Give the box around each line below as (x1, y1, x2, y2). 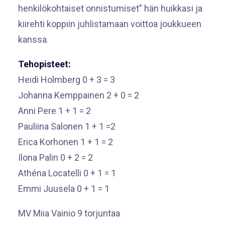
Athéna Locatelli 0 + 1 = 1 (18, 168, 116, 178)
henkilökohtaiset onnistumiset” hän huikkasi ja (18, 3, 202, 14)
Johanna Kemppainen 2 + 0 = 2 (18, 90, 139, 100)
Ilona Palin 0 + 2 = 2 (18, 152, 93, 163)
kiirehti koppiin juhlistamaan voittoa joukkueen (18, 19, 201, 29)
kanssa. (18, 34, 49, 45)
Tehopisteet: (18, 59, 71, 69)
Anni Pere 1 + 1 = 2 (18, 105, 91, 116)
